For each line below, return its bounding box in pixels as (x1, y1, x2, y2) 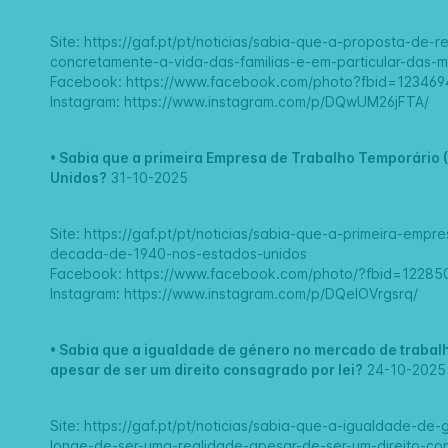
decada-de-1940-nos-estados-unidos (50, 245, 308, 263)
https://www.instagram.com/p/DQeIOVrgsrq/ (124, 285, 419, 303)
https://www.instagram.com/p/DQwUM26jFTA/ (124, 93, 430, 111)
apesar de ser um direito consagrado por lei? (50, 361, 364, 379)
